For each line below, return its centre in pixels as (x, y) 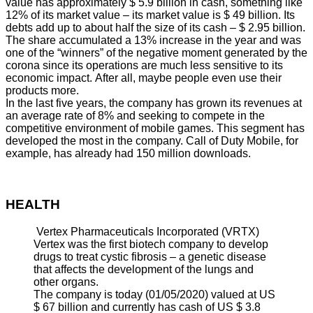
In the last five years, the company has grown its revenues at (154, 103)
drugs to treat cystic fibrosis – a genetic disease (150, 256)
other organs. (66, 282)
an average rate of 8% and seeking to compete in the (135, 116)
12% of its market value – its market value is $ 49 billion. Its (150, 15)
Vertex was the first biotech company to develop (151, 244)
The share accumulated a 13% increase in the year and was (153, 41)
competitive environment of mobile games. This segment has (155, 129)
